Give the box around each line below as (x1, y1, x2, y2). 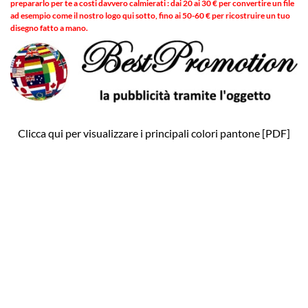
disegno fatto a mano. (10, 23, 88, 33)
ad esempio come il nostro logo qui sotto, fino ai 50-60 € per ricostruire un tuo (10, 10, 290, 21)
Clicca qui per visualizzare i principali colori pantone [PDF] (18, 126, 290, 140)
